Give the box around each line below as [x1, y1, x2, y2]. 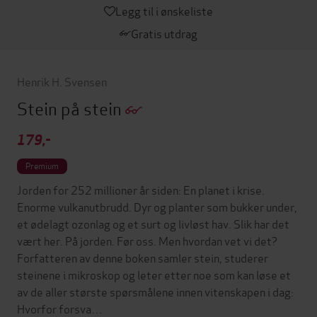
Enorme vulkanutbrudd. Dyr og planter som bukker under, [17, 197, 297, 214]
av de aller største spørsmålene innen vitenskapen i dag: [17, 282, 294, 299]
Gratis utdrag [131, 24, 197, 41]
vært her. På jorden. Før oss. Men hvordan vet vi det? [17, 231, 277, 248]
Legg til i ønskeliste [115, 1, 213, 18]
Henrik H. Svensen [17, 72, 107, 89]
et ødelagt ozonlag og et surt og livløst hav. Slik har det [17, 214, 289, 231]
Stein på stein [17, 95, 125, 120]
